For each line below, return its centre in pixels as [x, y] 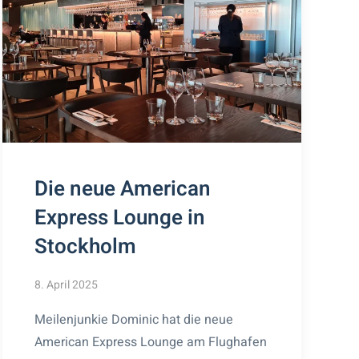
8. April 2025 [66, 284]
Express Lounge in [119, 218]
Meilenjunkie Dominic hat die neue [133, 319]
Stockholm [85, 246]
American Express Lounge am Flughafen [150, 342]
